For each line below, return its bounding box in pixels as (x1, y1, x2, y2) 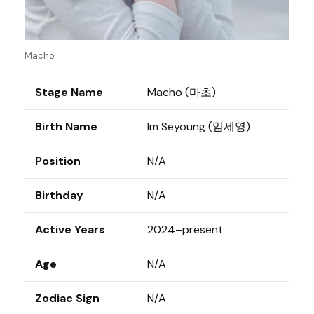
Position (35, 153, 81, 168)
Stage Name (35, 84, 103, 100)
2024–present (147, 221, 223, 237)
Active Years (35, 221, 105, 237)
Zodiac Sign (35, 290, 100, 306)
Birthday (35, 187, 83, 203)
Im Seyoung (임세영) (147, 118, 250, 134)
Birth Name (35, 118, 97, 134)
